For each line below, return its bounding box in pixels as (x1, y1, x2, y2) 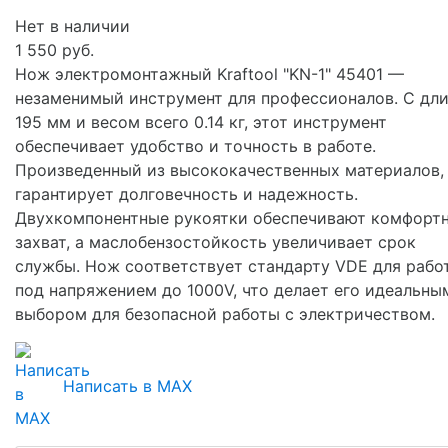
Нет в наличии (15, 15, 130, 36)
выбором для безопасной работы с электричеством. (15, 303, 435, 324)
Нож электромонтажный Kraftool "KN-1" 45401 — (15, 63, 404, 84)
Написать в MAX (63, 375, 192, 396)
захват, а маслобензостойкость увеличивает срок (15, 231, 416, 252)
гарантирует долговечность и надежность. (15, 183, 358, 204)
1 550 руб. (15, 39, 94, 60)
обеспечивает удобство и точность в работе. (15, 135, 376, 156)
